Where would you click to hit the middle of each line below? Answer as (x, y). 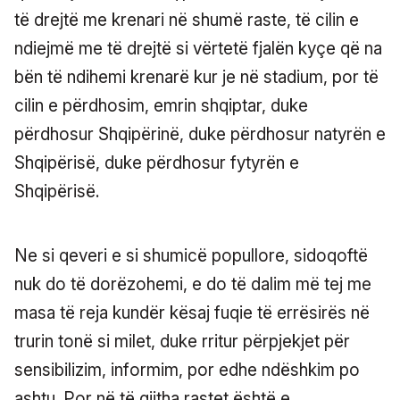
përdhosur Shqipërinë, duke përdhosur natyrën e (200, 134)
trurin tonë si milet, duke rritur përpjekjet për (182, 341)
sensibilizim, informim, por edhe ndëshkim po (187, 370)
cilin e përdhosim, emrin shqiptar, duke (161, 105)
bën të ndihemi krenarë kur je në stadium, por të (196, 77)
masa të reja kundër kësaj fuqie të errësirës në (192, 312)
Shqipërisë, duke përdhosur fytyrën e (157, 162)
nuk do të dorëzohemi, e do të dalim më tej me (193, 284)
